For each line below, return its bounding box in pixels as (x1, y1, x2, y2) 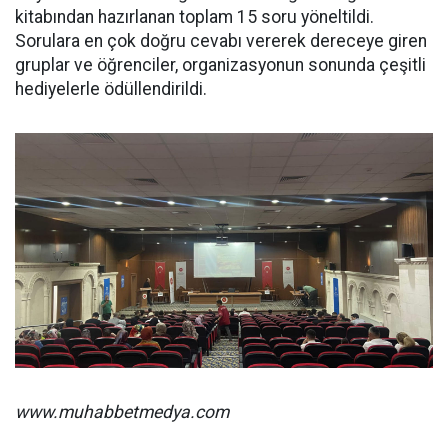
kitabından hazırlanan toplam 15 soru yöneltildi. (15, 7, 374, 28)
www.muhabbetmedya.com (15, 402, 229, 423)
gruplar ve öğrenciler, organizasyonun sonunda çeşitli (15, 55, 426, 76)
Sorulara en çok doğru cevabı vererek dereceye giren (15, 31, 427, 52)
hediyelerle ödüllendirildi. (15, 79, 207, 100)
